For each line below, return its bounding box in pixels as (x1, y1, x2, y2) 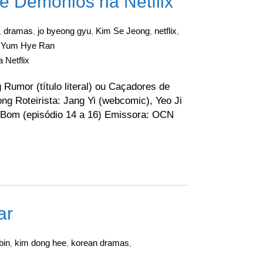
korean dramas (71, 238, 129, 248)
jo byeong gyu (38, 26, 91, 36)
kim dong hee (15, 238, 66, 248)
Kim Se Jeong (96, 26, 150, 36)
